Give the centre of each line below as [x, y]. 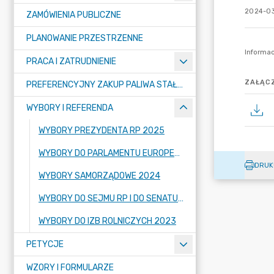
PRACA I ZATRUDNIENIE [71, 61]
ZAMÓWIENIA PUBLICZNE [74, 15]
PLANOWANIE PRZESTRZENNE [85, 38]
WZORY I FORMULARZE [70, 268]
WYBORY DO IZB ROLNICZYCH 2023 [107, 221]
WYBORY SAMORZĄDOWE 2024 [99, 176]
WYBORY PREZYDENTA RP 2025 [102, 131]
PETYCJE [45, 244]
